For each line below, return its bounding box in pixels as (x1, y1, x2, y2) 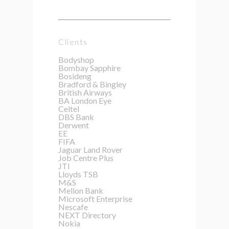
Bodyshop (58, 54, 94, 64)
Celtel (58, 103, 79, 113)
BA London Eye (58, 95, 111, 105)
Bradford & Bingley (58, 79, 126, 89)
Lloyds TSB (58, 169, 98, 179)
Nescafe (58, 201, 88, 212)
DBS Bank (58, 111, 94, 122)
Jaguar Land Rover (58, 144, 123, 154)
